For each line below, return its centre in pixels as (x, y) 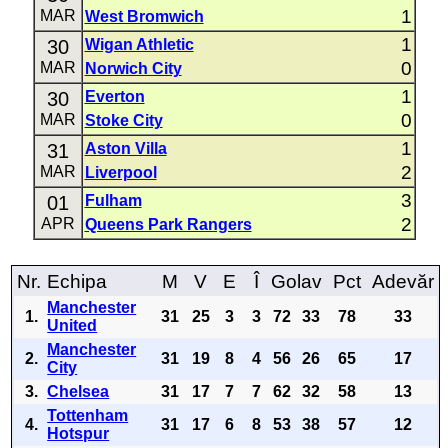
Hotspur (78, 433)
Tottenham (88, 415)
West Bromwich (144, 16)
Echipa (77, 281)
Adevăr (403, 281)
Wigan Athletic (139, 44)
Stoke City (123, 120)
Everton (114, 96)
